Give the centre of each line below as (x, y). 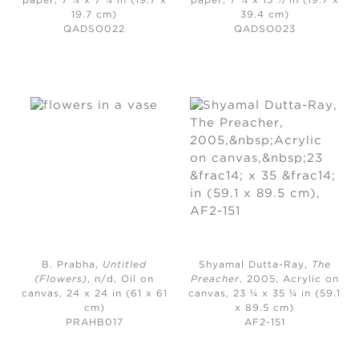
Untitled (125, 264)
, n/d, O (109, 279)
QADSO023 (264, 29)
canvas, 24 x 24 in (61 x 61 (94, 293)
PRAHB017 (94, 322)
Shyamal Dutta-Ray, (255, 264)
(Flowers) (61, 279)
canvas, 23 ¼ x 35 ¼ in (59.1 (265, 293)
